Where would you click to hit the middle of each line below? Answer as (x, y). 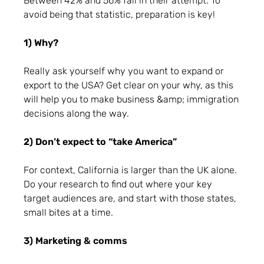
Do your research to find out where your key (118, 184)
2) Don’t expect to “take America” (100, 141)
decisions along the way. (76, 113)
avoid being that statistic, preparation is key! (119, 14)
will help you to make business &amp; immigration (131, 99)
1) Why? (41, 42)
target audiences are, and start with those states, (130, 198)
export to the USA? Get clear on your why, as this (128, 85)
